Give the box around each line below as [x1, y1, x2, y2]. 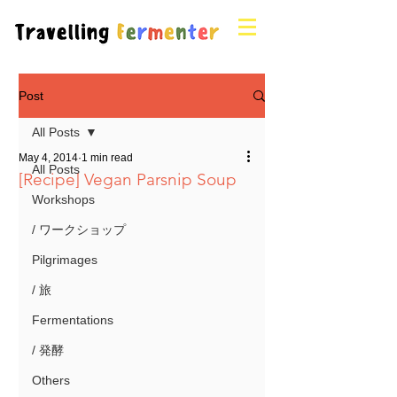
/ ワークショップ [32, 222, 126, 237]
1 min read [82, 152, 133, 164]
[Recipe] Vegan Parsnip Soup [19, 169, 237, 190]
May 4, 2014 [19, 152, 78, 164]
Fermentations [32, 313, 113, 327]
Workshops [32, 192, 95, 206]
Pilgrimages [32, 253, 97, 267]
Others [32, 373, 70, 387]
